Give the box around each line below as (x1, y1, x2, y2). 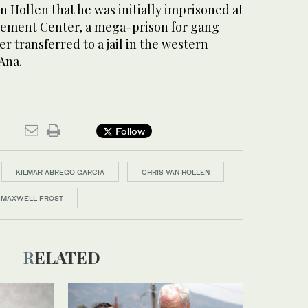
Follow (113, 124, 145, 137)
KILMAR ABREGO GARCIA (16, 168, 104, 176)
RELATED (34, 246, 100, 268)
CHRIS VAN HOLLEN (142, 168, 210, 176)
